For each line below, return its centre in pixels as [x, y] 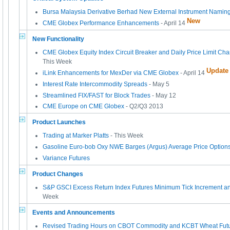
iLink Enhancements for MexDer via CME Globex [111, 73]
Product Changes [58, 174]
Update [217, 70]
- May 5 [158, 84]
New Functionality [58, 39]
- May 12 [163, 95]
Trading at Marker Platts [76, 136]
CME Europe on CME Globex [83, 107]
